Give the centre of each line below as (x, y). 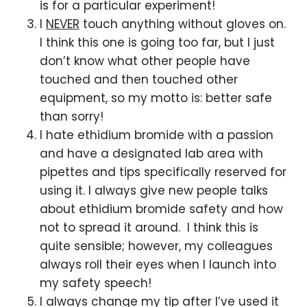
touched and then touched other (139, 79)
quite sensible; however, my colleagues (156, 246)
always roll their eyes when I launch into (158, 265)
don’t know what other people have (145, 61)
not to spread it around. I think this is (149, 228)
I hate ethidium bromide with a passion (157, 135)
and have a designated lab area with (151, 153)
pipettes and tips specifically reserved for (163, 172)
